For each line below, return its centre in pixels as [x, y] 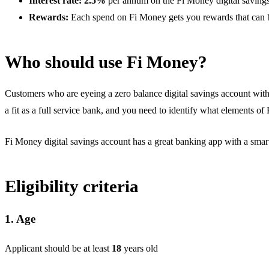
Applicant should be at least [58, 249]
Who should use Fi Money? [106, 62]
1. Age [20, 219]
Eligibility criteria [72, 186]
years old [141, 249]
